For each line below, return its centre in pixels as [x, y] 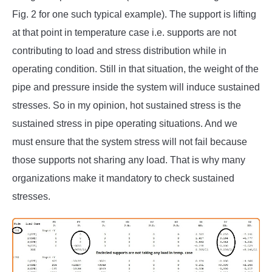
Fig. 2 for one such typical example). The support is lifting [134, 14]
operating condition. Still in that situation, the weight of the [135, 69]
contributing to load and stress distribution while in [119, 50]
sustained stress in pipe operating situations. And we [125, 123]
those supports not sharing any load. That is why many [129, 160]
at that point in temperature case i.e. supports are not [124, 32]
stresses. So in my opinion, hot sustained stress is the [127, 105]
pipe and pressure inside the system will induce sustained [136, 87]
